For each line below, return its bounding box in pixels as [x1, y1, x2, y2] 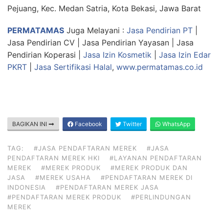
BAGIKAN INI [12, 120, 48, 128]
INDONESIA [7, 183, 46, 192]
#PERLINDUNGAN [131, 193, 191, 201]
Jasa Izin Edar [159, 50, 211, 60]
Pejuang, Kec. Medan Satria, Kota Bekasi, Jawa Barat [7, 3, 201, 14]
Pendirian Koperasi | [7, 50, 83, 60]
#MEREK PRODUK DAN [110, 164, 188, 172]
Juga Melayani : [64, 25, 127, 36]
